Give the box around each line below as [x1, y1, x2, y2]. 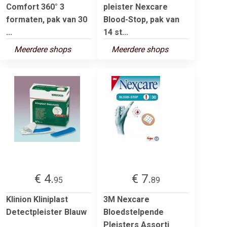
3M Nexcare [103, 194, 149, 204]
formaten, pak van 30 [6, 14, 87, 24]
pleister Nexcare [103, 2, 168, 12]
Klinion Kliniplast [6, 194, 68, 204]
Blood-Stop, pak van [103, 14, 179, 24]
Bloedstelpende [103, 207, 164, 217]
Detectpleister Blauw [6, 207, 87, 217]
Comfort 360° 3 [6, 2, 64, 12]
